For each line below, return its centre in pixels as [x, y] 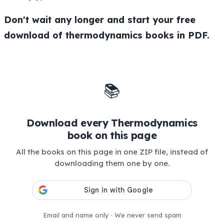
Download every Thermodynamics [112, 122]
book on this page [112, 135]
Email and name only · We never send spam [112, 215]
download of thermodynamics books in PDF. [107, 35]
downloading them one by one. [112, 163]
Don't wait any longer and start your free [100, 19]
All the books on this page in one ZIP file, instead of [112, 151]
